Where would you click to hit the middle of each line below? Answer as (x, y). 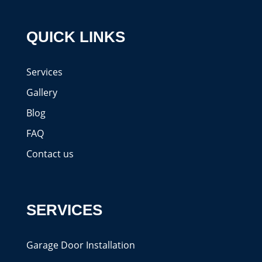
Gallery (42, 92)
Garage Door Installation (80, 245)
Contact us (50, 154)
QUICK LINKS (75, 37)
